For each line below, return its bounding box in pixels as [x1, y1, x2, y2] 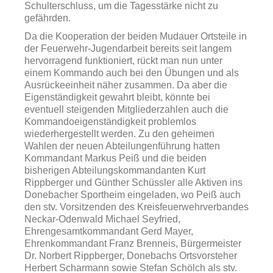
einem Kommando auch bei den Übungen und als [24, 68, 239, 78]
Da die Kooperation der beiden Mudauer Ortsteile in [24, 31, 247, 41]
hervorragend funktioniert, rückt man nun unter [24, 55, 222, 66]
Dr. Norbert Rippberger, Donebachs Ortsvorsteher [24, 250, 237, 261]
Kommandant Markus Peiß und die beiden [24, 153, 207, 163]
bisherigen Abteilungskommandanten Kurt [24, 165, 205, 175]
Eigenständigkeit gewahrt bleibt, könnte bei [24, 92, 210, 102]
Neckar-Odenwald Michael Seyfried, [24, 214, 180, 224]
